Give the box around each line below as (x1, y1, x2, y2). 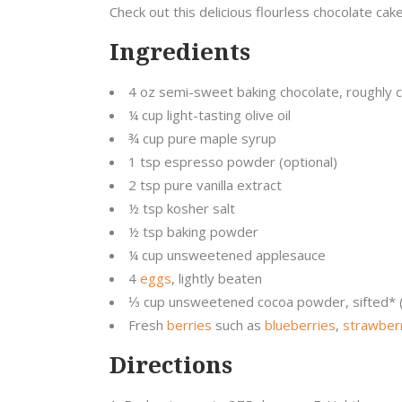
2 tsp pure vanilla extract (128, 176, 282, 194)
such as (212, 316, 265, 334)
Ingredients (109, 35, 250, 67)
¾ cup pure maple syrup (128, 129, 276, 147)
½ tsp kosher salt (128, 199, 235, 217)
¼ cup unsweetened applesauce (128, 246, 326, 264)
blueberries (265, 316, 336, 334)
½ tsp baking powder (128, 223, 258, 240)
